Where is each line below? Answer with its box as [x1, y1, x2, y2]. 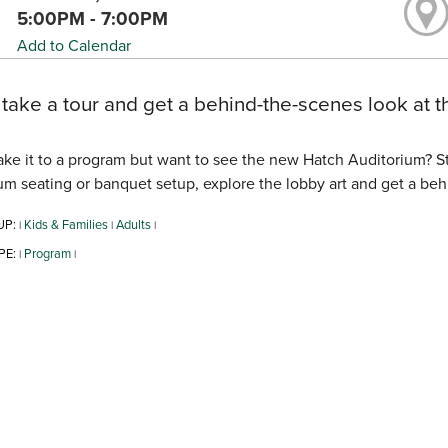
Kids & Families [23, 215, 108, 234]
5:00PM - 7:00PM [17, 5, 169, 33]
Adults [115, 215, 151, 234]
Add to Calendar [17, 34, 132, 57]
